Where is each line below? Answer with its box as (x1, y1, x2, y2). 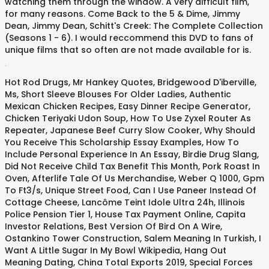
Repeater (5, 124, 46, 136)
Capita (216, 208, 246, 220)
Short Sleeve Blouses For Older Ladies (21, 88, 185, 100)
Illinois (218, 196, 245, 208)
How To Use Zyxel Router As (130, 112, 251, 124)
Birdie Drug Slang (183, 148, 257, 160)
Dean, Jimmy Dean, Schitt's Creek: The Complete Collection (5, 20, 263, 32)
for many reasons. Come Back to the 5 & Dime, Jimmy (5, 8, 240, 20)
